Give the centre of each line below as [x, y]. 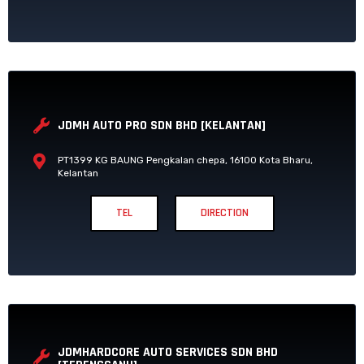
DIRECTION [224, 213]
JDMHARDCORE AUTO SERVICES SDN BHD [168, 352]
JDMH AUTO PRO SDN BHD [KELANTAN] [162, 125]
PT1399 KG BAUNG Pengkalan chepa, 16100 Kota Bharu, [185, 160]
